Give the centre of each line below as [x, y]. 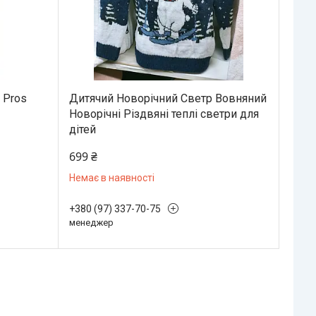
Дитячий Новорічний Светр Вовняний [168, 98]
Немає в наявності [111, 177]
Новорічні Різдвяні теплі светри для [164, 114]
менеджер [91, 222]
